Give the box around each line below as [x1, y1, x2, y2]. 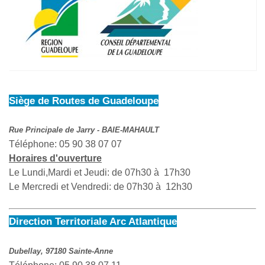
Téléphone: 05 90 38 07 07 [9, 139, 122, 150]
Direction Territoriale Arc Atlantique [9, 215, 177, 228]
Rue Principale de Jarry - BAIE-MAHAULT [9, 125, 159, 135]
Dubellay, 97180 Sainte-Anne [9, 247, 113, 256]
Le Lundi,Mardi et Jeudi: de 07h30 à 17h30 [9, 167, 190, 178]
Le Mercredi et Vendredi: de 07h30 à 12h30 [9, 182, 192, 192]
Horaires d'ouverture [9, 153, 102, 164]
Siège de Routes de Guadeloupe [9, 95, 159, 107]
